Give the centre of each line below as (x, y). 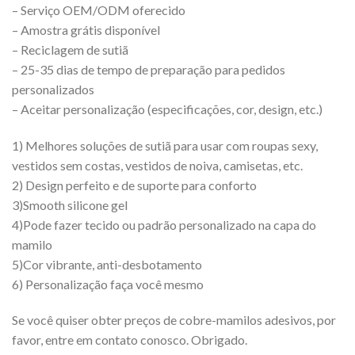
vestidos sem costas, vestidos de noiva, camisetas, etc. (157, 165)
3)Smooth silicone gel (70, 204)
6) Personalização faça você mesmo (108, 284)
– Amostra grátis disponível (86, 29)
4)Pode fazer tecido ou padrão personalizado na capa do (164, 224)
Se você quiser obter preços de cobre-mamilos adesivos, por (174, 320)
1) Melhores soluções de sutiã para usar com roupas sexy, (165, 145)
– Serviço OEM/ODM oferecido (99, 10)
